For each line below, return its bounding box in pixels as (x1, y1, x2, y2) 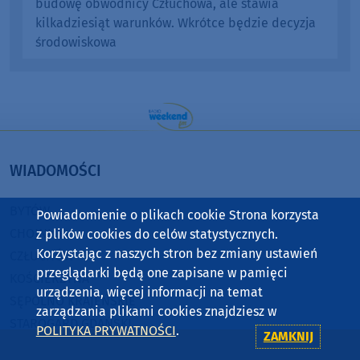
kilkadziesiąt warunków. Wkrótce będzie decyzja (35, 14, 316, 31)
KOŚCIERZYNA (10, 270, 89, 286)
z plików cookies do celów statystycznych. (35, 227, 278, 242)
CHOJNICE (10, 225, 66, 241)
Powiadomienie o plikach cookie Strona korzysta (35, 207, 319, 223)
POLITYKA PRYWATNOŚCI (35, 323, 176, 338)
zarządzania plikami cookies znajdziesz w (35, 304, 276, 319)
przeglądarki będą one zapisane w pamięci (35, 265, 288, 280)
